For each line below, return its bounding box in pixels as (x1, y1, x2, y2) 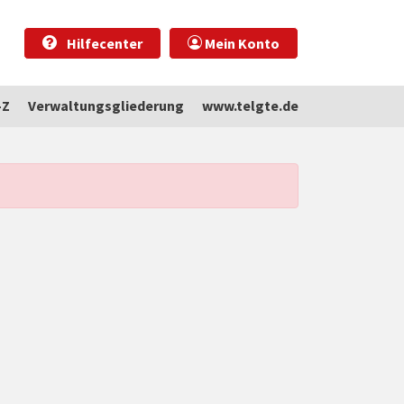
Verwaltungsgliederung (28, 96, 184, 115)
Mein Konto (202, 33, 280, 52)
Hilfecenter (64, 33, 142, 52)
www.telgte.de (202, 96, 298, 115)
